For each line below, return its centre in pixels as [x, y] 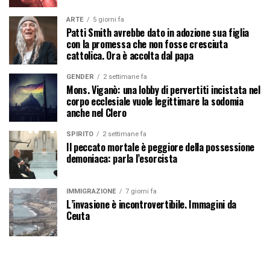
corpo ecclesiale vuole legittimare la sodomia [155, 102]
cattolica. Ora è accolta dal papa [130, 56]
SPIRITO [80, 134]
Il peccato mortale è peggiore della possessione [160, 147]
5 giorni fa [108, 20]
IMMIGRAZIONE [91, 192]
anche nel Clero [96, 113]
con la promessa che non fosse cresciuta [147, 44]
